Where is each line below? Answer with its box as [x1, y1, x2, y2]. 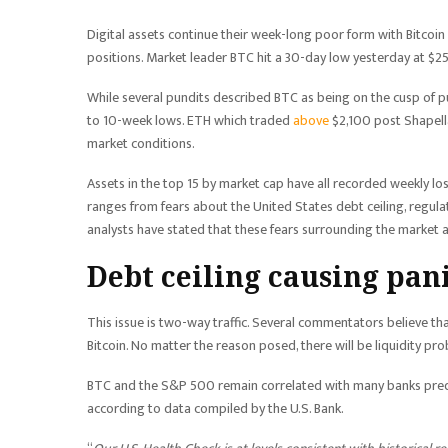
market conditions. [87, 132, 195, 155]
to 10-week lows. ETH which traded [87, 109, 293, 132]
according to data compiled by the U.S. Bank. [87, 397, 344, 420]
